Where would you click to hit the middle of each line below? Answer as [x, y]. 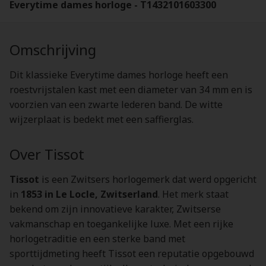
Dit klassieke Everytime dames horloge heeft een [119, 75]
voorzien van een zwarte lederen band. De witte [116, 104]
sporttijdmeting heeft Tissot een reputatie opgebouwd [132, 254]
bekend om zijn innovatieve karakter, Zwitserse [115, 209]
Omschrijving [53, 50]
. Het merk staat [193, 194]
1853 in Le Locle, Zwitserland [89, 194]
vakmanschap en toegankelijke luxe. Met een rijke [121, 224]
